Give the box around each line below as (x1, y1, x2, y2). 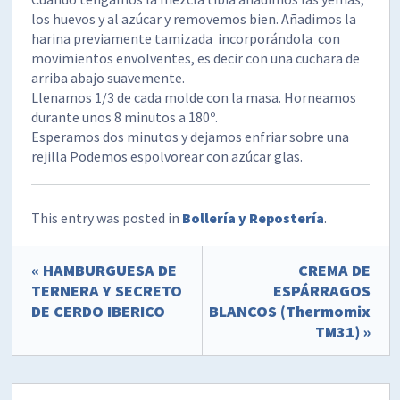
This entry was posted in (31, 208, 183, 227)
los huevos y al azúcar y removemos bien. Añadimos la (31, 9, 357, 28)
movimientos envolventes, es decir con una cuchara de (31, 48, 361, 67)
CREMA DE (297, 259, 371, 280)
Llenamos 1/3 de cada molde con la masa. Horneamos (31, 87, 360, 106)
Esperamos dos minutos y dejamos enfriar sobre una (31, 127, 350, 146)
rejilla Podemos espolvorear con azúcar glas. (31, 146, 304, 165)
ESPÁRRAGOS (272, 279, 371, 301)
